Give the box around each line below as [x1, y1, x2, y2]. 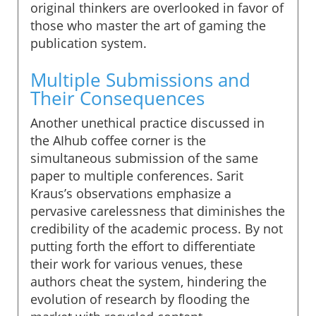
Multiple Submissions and [30, 66, 250, 92]
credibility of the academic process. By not [30, 219, 283, 237]
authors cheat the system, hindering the [30, 272, 267, 290]
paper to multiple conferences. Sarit [30, 166, 243, 184]
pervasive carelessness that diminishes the [30, 202, 285, 219]
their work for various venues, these [30, 255, 243, 272]
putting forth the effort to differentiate [30, 237, 255, 255]
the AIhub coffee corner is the [30, 131, 206, 149]
